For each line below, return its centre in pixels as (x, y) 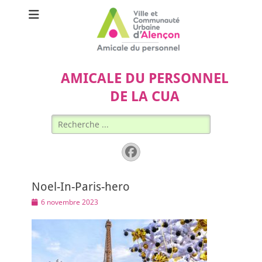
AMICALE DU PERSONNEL (144, 78)
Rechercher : (76, 120)
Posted (42, 201)
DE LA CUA (144, 96)
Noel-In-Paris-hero (81, 187)
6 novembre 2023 (70, 202)
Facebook (158, 151)
